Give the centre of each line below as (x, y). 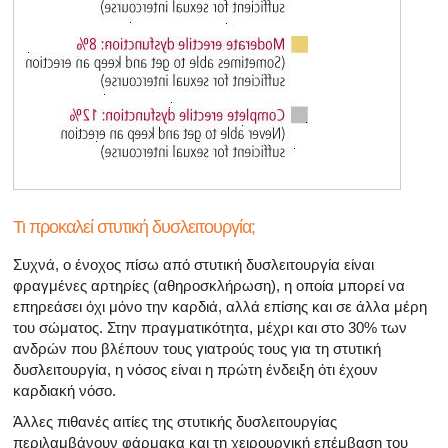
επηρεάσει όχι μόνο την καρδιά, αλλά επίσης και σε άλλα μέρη (220, 306)
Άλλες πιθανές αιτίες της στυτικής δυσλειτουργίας (175, 421)
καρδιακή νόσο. (64, 390)
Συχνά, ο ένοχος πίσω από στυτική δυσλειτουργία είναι (193, 264)
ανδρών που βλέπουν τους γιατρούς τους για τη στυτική (197, 348)
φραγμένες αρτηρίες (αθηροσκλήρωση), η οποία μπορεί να (209, 285)
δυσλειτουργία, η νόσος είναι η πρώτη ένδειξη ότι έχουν (195, 369)
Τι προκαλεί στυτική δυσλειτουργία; (134, 226)
